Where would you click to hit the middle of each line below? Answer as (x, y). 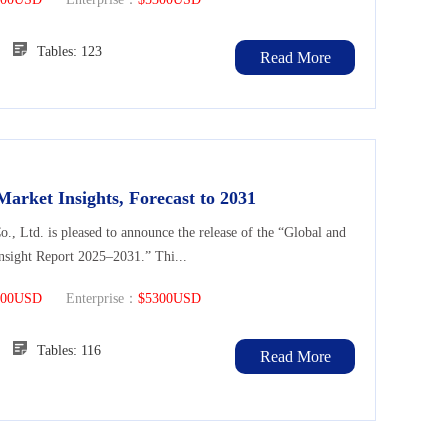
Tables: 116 (69, 351)
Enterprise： (90, 299)
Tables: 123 (69, 52)
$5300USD (169, 299)
